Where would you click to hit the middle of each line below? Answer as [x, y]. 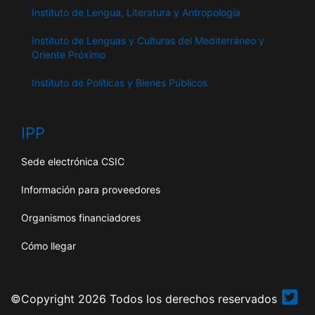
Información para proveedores [91, 190]
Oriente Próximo [69, 55]
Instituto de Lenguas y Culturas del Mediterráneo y [148, 41]
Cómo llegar [49, 246]
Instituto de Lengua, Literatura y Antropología [136, 13]
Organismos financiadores [81, 218]
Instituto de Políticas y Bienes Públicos [120, 83]
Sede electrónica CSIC [73, 162]
